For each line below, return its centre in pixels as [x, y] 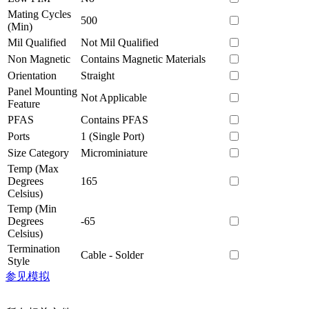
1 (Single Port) [112, 136]
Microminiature [114, 152]
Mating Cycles [39, 14]
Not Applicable [114, 97]
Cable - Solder [112, 255]
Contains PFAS [114, 119]
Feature [24, 103]
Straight [98, 75]
